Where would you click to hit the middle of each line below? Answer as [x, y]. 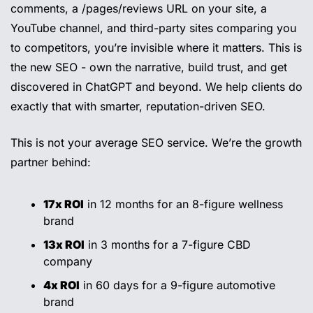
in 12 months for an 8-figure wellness [183, 204]
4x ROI [61, 285]
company [68, 262]
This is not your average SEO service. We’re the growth [156, 143]
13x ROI [64, 245]
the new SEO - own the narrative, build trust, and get [149, 67]
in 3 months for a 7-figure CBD [168, 245]
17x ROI [64, 204]
